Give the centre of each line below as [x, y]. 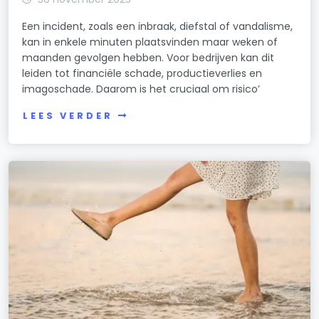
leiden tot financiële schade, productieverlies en [142, 74]
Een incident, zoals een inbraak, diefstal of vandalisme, [158, 27]
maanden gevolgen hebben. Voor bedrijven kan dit [148, 58]
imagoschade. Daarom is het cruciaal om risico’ [141, 89]
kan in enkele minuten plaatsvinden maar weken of [150, 42]
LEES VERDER [68, 116]
